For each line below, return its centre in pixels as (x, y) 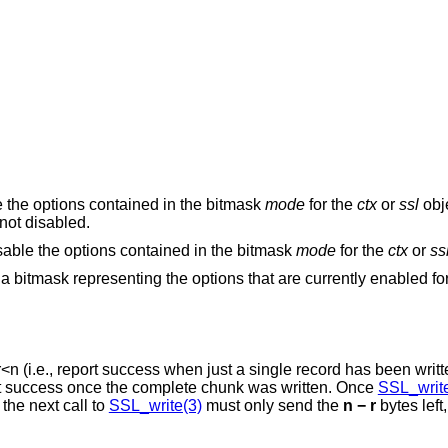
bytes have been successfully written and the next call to (68, 405)
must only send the (272, 405)
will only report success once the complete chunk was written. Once (289, 387)
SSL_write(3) (155, 405)
